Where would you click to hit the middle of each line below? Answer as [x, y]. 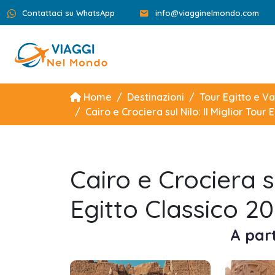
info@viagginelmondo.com [207, 13]
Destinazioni [156, 97]
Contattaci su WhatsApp [68, 13]
